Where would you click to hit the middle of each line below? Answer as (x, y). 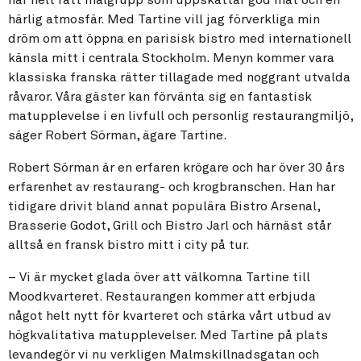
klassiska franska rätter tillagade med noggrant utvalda (179, 77)
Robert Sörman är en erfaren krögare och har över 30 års (176, 168)
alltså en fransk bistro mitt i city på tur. (129, 245)
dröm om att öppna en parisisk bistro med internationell (180, 39)
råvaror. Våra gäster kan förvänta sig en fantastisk (160, 97)
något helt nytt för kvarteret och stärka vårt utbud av (170, 316)
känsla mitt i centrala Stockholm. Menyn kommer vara (171, 58)
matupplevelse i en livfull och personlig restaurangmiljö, (180, 116)
